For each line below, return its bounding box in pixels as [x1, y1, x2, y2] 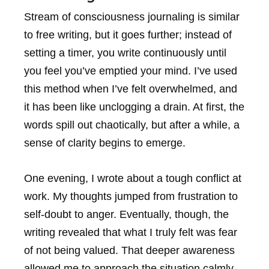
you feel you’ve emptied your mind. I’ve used [24, 64, 237, 77]
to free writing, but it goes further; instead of [24, 28, 232, 41]
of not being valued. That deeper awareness [24, 244, 235, 256]
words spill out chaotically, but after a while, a [24, 118, 240, 131]
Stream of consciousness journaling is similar [24, 10, 240, 23]
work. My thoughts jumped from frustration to [24, 190, 238, 202]
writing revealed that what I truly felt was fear [24, 226, 237, 238]
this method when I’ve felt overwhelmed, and [24, 82, 237, 95]
